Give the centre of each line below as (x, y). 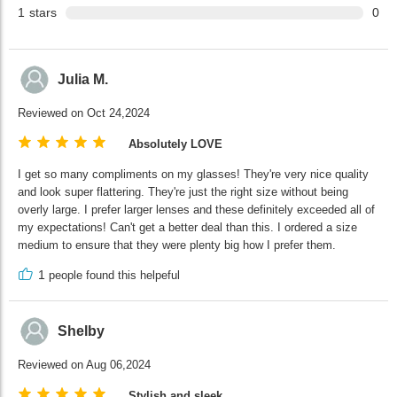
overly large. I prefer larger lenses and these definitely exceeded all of (196, 210)
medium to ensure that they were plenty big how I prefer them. (177, 245)
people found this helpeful (113, 276)
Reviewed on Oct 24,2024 (84, 113)
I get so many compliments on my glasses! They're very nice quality (193, 175)
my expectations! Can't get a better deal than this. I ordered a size (187, 228)
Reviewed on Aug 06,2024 (84, 365)
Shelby (81, 331)
